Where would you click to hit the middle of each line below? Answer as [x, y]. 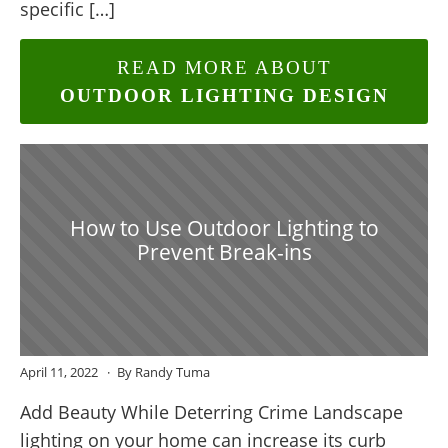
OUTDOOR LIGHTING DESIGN [224, 95]
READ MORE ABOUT [224, 67]
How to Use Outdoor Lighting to [224, 227]
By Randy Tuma [163, 372]
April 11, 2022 [60, 372]
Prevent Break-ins [224, 251]
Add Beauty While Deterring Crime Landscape [211, 412]
